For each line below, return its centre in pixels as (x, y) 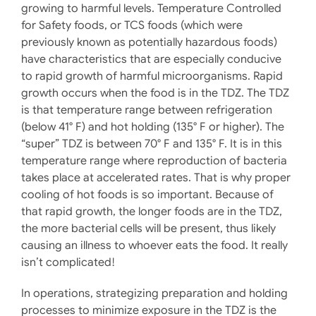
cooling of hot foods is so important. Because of (147, 194)
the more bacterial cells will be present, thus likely (148, 228)
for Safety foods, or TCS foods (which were (132, 25)
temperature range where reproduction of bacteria (154, 160)
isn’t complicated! (68, 262)
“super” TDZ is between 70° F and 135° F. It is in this (151, 144)
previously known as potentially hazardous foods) (149, 42)
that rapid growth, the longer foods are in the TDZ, (151, 211)
